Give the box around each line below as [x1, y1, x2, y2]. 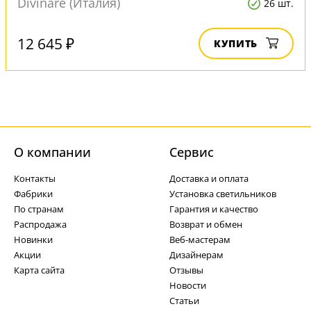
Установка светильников [169, 187, 276, 200]
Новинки [14, 233, 53, 246]
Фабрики [14, 187, 53, 200]
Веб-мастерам [169, 233, 230, 246]
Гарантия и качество [169, 203, 258, 215]
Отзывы [169, 264, 203, 276]
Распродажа [14, 218, 67, 230]
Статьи [169, 294, 199, 307]
